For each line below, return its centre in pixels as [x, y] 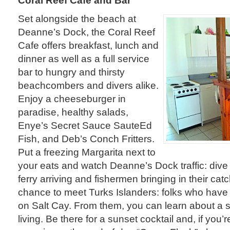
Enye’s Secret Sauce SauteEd [85, 125]
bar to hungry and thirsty [71, 72]
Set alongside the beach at [77, 18]
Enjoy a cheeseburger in [72, 98]
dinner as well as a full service [84, 58]
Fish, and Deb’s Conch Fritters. [86, 138]
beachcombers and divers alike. [88, 85]
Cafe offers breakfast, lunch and [88, 45]
